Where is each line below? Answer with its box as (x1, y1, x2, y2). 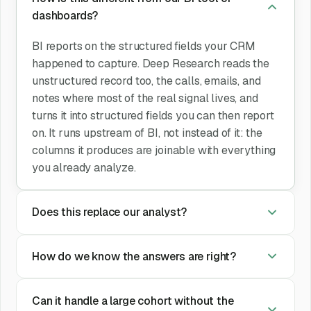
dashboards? (31, 8, 99, 24)
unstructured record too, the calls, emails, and (31, 73, 261, 88)
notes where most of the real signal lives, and (31, 90, 258, 106)
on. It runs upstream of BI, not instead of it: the (31, 125, 262, 140)
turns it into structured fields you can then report (31, 108, 274, 123)
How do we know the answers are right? (31, 249, 237, 264)
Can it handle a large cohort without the (31, 293, 234, 308)
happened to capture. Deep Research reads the (31, 56, 269, 71)
